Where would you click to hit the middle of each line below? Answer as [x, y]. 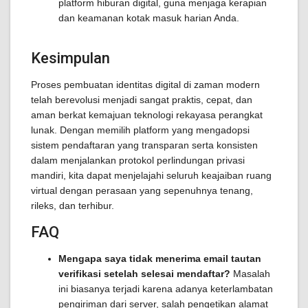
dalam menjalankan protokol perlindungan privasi [138, 160]
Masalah [250, 274]
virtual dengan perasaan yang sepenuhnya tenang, [142, 190]
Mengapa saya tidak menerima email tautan [160, 258]
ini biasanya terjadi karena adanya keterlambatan [166, 289]
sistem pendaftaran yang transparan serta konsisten [144, 145]
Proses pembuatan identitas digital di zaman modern [145, 85]
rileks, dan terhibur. [73, 206]
